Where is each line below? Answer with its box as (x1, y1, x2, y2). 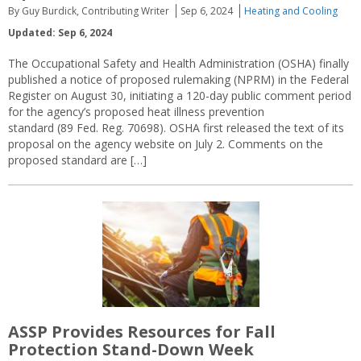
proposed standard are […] (8, 152, 147, 168)
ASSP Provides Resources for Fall (8, 321, 276, 343)
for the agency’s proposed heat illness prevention (8, 104, 264, 120)
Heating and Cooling (244, 4, 338, 19)
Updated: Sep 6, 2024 (8, 26, 112, 40)
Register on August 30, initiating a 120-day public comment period (8, 88, 351, 104)
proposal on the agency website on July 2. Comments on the (8, 136, 323, 152)
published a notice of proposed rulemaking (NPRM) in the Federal (8, 72, 349, 88)
